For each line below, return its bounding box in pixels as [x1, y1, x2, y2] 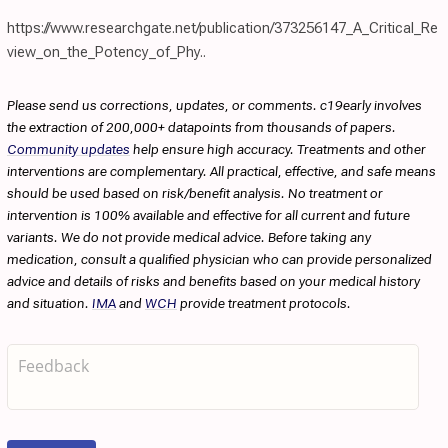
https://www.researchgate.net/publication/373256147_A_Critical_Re [7, 19, 438, 37]
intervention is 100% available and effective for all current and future [7, 207, 410, 223]
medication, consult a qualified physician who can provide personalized [7, 251, 432, 267]
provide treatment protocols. [177, 295, 351, 311]
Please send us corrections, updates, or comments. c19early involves [7, 97, 422, 113]
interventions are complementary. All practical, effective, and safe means [7, 163, 436, 179]
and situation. [7, 295, 92, 311]
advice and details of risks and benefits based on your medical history [7, 273, 420, 289]
